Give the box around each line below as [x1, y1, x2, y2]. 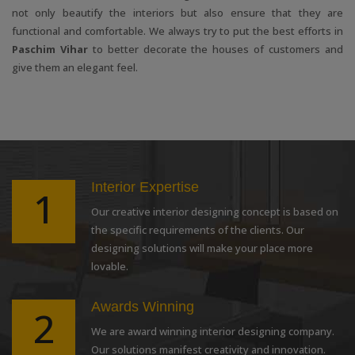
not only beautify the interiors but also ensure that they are [12, 6, 343, 21]
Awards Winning [91, 299, 194, 315]
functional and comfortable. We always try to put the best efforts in [12, 24, 343, 39]
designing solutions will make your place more [91, 241, 313, 256]
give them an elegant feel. [12, 60, 138, 75]
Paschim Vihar [12, 42, 93, 57]
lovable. [91, 259, 128, 274]
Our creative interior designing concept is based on [91, 204, 338, 219]
